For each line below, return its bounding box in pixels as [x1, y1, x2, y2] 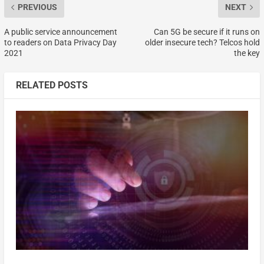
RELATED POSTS [15, 80, 88, 91]
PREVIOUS [17, 2, 57, 12]
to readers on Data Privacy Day [4, 38, 117, 47]
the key [234, 48, 260, 58]
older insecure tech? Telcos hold [145, 38, 260, 47]
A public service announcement [4, 27, 117, 37]
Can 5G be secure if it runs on [154, 27, 260, 37]
